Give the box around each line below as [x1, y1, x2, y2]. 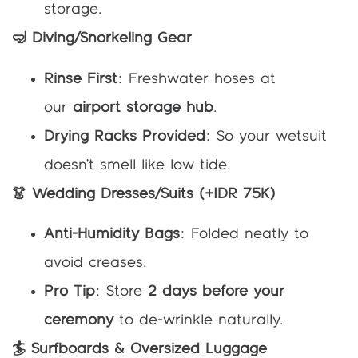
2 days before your [148, 284, 284, 299]
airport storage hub [73, 100, 213, 115]
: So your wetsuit [205, 129, 327, 144]
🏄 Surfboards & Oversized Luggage [12, 341, 267, 356]
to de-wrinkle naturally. [113, 312, 284, 328]
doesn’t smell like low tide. [44, 157, 231, 173]
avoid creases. [44, 255, 147, 270]
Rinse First [44, 71, 117, 86]
